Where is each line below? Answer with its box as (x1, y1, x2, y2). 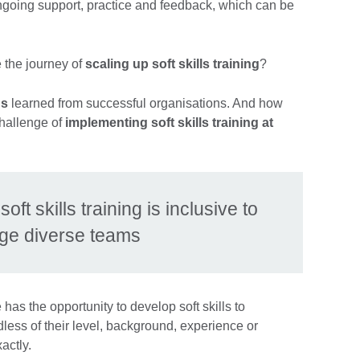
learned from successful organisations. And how (8, 96, 283, 111)
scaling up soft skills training (85, 57, 260, 72)
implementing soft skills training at (65, 116, 273, 130)
